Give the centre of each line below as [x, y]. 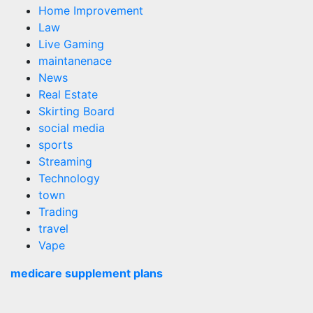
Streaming [65, 161]
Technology [69, 178]
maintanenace [75, 61]
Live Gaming [71, 44]
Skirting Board [77, 111]
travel [53, 228]
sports [56, 145]
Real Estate [68, 94]
